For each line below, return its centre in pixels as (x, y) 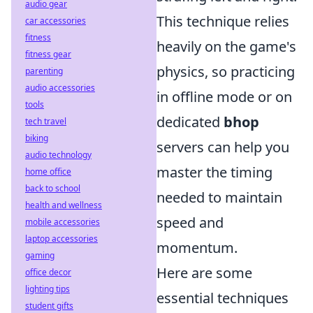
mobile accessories (63, 222)
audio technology (58, 155)
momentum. (197, 248)
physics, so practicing (226, 72)
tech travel (46, 121)
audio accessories (60, 88)
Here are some (204, 273)
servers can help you (223, 147)
